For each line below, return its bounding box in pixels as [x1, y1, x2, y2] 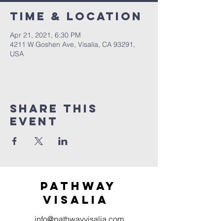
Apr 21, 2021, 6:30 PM [10, 31, 81, 39]
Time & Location [10, 9, 143, 23]
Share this [10, 102, 98, 115]
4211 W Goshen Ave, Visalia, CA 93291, [10, 40, 135, 49]
